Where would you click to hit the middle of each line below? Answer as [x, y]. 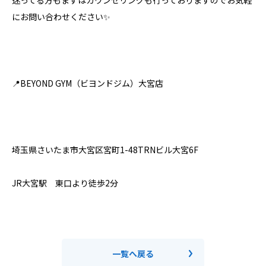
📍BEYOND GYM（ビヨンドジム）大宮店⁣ [88, 83]
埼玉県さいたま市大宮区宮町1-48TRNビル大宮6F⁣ [105, 150]
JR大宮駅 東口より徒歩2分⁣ [65, 183]
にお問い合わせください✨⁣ [61, 17]
